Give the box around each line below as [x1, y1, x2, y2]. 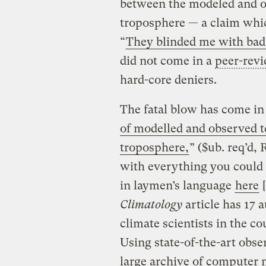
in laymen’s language [119, 178, 235, 192]
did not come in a [119, 53, 215, 68]
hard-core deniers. [119, 72, 217, 87]
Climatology [119, 197, 182, 211]
